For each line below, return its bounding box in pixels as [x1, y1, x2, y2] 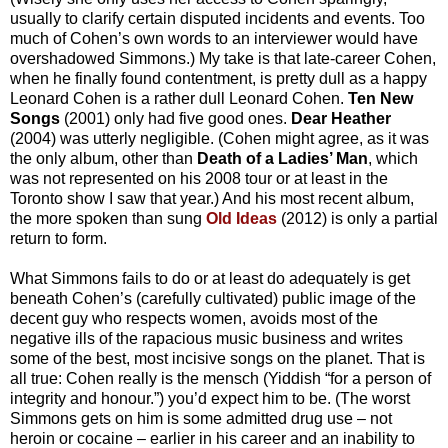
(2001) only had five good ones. [64, 110, 291, 128]
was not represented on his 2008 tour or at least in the [10, 170, 388, 188]
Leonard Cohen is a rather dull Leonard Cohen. [10, 90, 348, 108]
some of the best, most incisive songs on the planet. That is [10, 350, 425, 368]
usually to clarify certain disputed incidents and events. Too [10, 10, 425, 28]
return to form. [10, 230, 107, 248]
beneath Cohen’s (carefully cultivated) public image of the [10, 290, 416, 308]
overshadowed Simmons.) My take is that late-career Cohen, [10, 50, 436, 68]
